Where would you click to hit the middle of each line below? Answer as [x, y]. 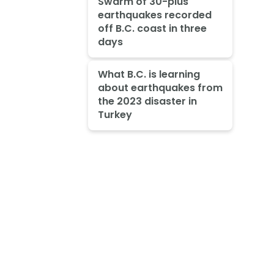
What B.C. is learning [149, 74]
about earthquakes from [160, 87]
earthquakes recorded [154, 15]
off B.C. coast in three [152, 28]
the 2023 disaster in [147, 101]
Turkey [115, 114]
